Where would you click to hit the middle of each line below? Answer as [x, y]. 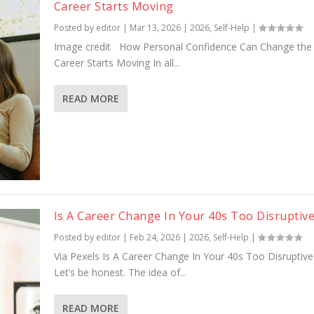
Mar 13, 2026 [155, 28]
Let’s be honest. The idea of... [120, 273]
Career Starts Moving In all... [117, 63]
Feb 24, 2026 [155, 238]
